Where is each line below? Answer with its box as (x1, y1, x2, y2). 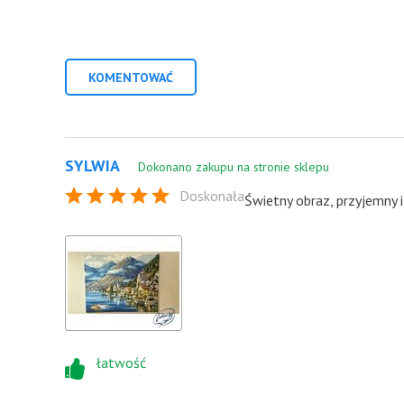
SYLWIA (65, 155, 120, 176)
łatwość (96, 353, 146, 372)
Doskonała (179, 187, 244, 205)
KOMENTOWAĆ (88, 69, 173, 86)
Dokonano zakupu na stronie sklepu (138, 159, 329, 175)
